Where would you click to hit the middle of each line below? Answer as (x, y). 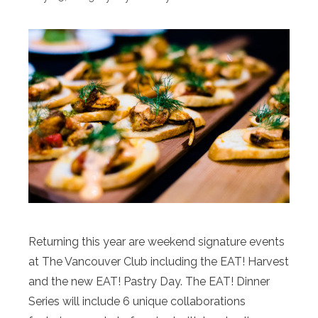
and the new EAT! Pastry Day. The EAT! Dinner (149, 281)
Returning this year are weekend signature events (157, 241)
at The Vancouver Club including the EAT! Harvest (159, 261)
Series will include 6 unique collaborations (137, 301)
